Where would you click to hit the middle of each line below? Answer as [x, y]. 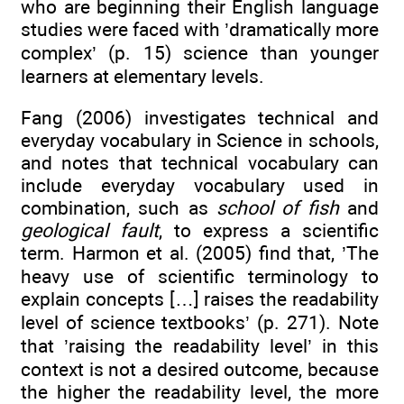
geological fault [90, 231]
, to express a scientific [269, 231]
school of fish [278, 208]
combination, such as [119, 208]
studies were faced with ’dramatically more [200, 30]
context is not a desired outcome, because [200, 370]
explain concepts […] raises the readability [200, 299]
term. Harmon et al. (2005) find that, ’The [200, 253]
